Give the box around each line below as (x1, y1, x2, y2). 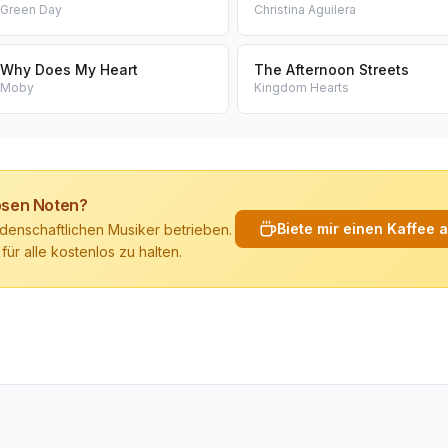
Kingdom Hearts (253, 80, 349, 95)
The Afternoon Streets (253, 61, 409, 78)
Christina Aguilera (253, 2, 356, 17)
